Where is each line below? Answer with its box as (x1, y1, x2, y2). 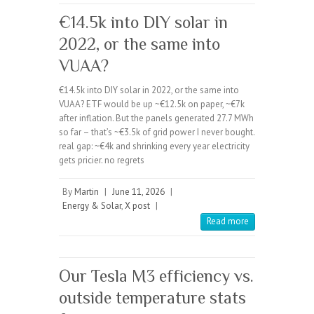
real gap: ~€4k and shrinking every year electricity (59, 140, 250, 153)
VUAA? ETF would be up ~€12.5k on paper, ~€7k (59, 98, 245, 111)
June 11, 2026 (112, 186, 165, 198)
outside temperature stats (59, 288, 246, 308)
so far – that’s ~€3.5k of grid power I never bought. (59, 126, 254, 139)
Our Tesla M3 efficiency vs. (59, 266, 254, 286)
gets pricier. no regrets (59, 154, 144, 167)
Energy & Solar (62, 200, 121, 212)
